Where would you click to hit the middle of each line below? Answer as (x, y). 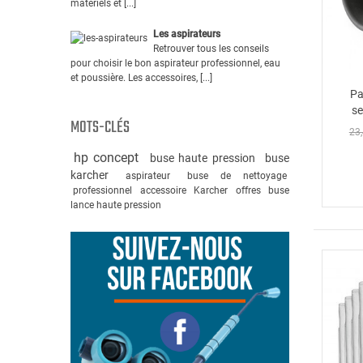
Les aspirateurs (187, 34)
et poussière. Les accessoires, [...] (141, 77)
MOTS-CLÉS (100, 127)
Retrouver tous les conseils (211, 48)
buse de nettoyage (237, 175)
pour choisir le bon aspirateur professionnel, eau (175, 63)
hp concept (109, 157)
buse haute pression (205, 158)
